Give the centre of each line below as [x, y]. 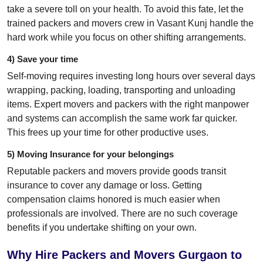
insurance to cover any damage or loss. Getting [104, 186]
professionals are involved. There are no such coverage [122, 214]
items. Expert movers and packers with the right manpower [128, 104]
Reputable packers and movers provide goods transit [117, 171]
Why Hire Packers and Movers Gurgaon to [124, 255]
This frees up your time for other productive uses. [108, 133]
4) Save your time [43, 59]
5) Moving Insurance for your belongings [90, 154]
